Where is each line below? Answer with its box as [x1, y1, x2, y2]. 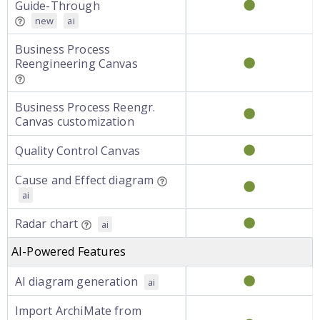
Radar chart [14, 216, 79, 231]
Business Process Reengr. [14, 99, 156, 115]
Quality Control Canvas [14, 143, 141, 159]
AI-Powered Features [11, 244, 126, 259]
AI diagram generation [14, 274, 138, 289]
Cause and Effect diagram [14, 172, 154, 188]
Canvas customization [14, 114, 134, 129]
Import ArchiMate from [14, 303, 141, 319]
